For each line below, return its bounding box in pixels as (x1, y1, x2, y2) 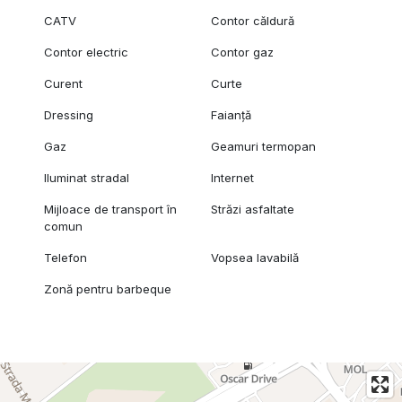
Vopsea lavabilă (211, 250, 300, 266)
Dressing (43, 108, 93, 123)
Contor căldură (211, 13, 295, 29)
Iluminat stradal (43, 170, 129, 186)
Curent (43, 76, 83, 92)
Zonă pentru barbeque (43, 282, 171, 297)
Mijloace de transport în (43, 202, 177, 217)
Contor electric (43, 45, 128, 60)
